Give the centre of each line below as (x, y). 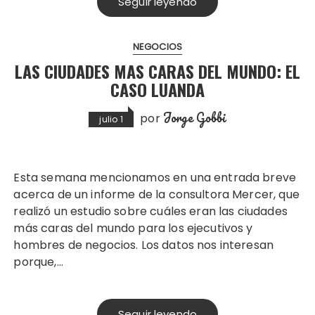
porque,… (38, 262)
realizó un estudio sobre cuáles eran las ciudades (150, 211)
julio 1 (111, 119)
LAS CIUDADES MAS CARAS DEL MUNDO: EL (157, 71)
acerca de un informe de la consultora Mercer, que (156, 194)
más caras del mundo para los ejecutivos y (133, 228)
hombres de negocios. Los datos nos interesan (144, 245)
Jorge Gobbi (194, 117)
